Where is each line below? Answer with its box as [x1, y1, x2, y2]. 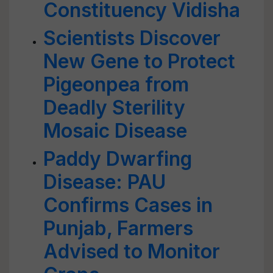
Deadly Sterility [43, 96, 185, 119]
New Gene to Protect [43, 49, 235, 73]
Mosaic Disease [43, 119, 187, 143]
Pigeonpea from [43, 73, 189, 96]
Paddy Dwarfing [43, 147, 192, 171]
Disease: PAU [43, 170, 166, 194]
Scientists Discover [43, 26, 221, 50]
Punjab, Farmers [43, 216, 193, 240]
